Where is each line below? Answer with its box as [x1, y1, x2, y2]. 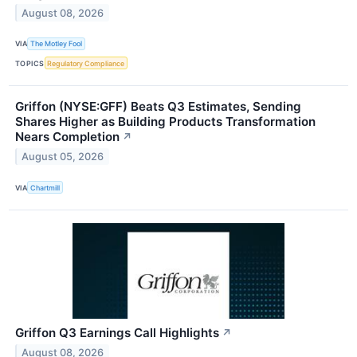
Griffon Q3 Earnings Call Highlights [15, 325, 219, 341]
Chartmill [30, 182, 61, 192]
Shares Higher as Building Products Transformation [15, 114, 316, 130]
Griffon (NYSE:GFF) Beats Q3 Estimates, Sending [15, 99, 301, 115]
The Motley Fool [30, 39, 83, 49]
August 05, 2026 [22, 151, 104, 163]
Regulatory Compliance [47, 58, 125, 68]
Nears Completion [15, 129, 120, 145]
